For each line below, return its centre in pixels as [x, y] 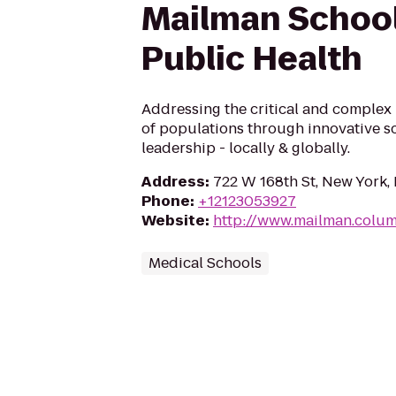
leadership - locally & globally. [246, 148]
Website [173, 221]
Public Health [252, 59]
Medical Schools [205, 263]
